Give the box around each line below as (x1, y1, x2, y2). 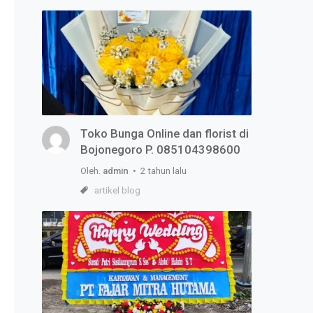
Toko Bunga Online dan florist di (80, 126, 249, 141)
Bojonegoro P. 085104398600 (80, 143, 240, 157)
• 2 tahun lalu (129, 166, 187, 177)
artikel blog (94, 185, 140, 196)
